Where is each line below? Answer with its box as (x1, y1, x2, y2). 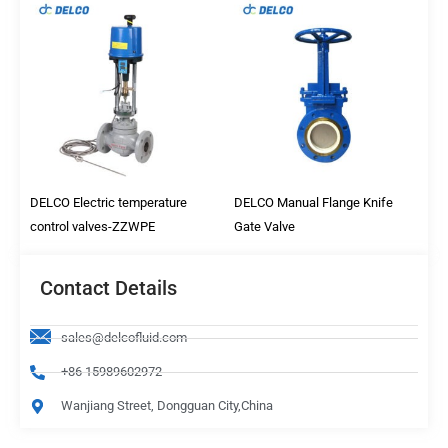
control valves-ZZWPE (30, 218, 155, 234)
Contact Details (40, 276, 177, 301)
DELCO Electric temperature (30, 194, 187, 210)
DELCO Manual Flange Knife (234, 194, 393, 210)
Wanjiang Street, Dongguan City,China (60, 398, 273, 414)
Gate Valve (234, 218, 295, 234)
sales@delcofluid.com (60, 330, 187, 346)
